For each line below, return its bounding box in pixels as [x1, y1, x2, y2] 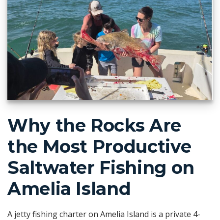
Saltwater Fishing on [7, 157, 194, 179]
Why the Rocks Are [7, 114, 181, 137]
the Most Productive [7, 136, 192, 158]
